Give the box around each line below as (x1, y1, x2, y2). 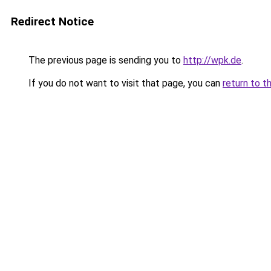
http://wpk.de (183, 54, 241, 66)
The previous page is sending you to (26, 54, 183, 66)
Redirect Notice (11, 15, 94, 28)
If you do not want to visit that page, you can (26, 77, 223, 89)
